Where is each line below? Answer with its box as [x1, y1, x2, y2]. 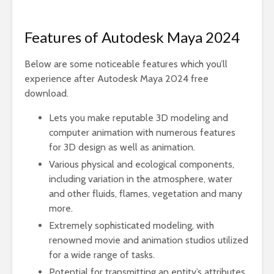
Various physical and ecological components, [49, 158, 234, 170]
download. [24, 87, 68, 99]
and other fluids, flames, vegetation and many [49, 188, 242, 199]
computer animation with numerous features [49, 127, 235, 138]
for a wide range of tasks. [49, 249, 155, 261]
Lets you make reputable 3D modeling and [49, 112, 228, 124]
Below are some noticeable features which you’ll [24, 58, 228, 70]
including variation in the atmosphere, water [49, 173, 232, 185]
